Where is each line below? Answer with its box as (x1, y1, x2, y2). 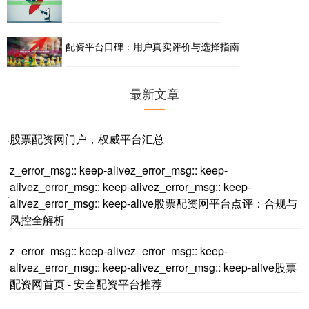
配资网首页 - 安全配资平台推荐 (10, 276, 162, 292)
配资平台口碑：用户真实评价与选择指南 (66, 39, 239, 54)
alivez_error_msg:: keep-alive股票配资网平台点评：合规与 (10, 195, 297, 212)
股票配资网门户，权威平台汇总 (10, 131, 164, 148)
